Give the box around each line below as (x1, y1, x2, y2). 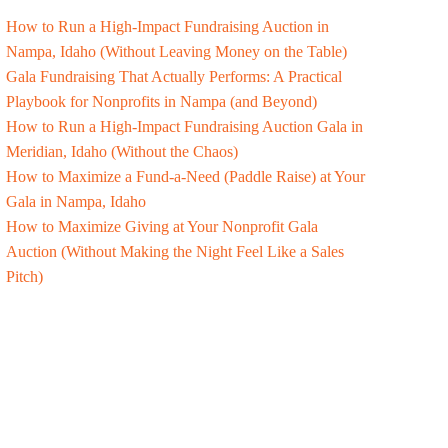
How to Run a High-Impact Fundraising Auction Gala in (6, 118, 363, 135)
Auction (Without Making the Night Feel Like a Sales (6, 243, 344, 260)
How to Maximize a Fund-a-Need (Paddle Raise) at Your (6, 168, 365, 185)
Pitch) (6, 268, 43, 285)
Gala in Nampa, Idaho (6, 193, 146, 210)
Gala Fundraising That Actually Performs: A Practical (6, 68, 342, 85)
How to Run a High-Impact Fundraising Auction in (6, 18, 329, 35)
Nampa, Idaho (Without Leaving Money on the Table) (6, 43, 347, 60)
